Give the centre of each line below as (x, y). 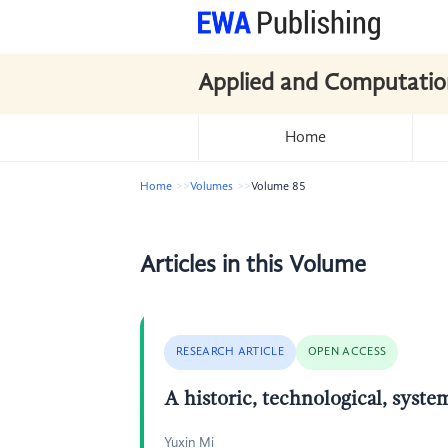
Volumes (211, 187)
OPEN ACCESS (347, 352)
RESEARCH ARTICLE (230, 352)
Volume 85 (278, 187)
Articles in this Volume (253, 266)
